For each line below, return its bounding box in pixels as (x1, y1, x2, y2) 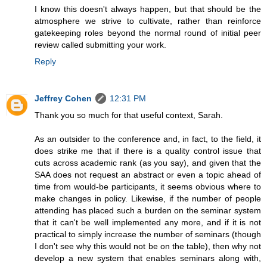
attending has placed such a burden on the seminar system (35, 205, 261, 215)
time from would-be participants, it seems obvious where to (35, 181, 261, 191)
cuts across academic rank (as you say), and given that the (35, 157, 261, 167)
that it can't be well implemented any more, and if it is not (35, 217, 261, 227)
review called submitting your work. (35, 39, 166, 49)
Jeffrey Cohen (35, 93, 92, 103)
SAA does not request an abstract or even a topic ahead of (35, 169, 261, 179)
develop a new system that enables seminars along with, (35, 253, 261, 263)
